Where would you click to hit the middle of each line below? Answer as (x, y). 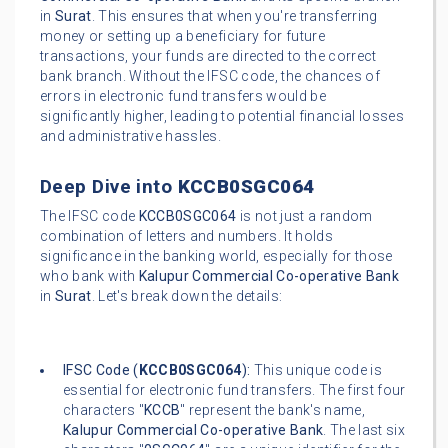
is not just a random (304, 216)
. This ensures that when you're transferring (234, 16)
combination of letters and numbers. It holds (186, 236)
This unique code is (316, 370)
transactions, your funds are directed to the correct (208, 56)
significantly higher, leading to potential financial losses (222, 116)
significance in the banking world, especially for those (216, 256)
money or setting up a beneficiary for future (182, 36)
